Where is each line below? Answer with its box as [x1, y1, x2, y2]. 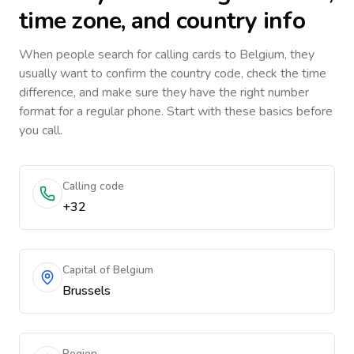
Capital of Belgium [62, 262, 153, 277]
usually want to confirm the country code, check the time [19, 65, 326, 82]
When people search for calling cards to [19, 46, 239, 63]
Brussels [62, 282, 111, 299]
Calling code [62, 179, 124, 194]
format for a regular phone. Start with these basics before [19, 103, 333, 120]
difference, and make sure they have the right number [19, 84, 309, 101]
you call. [19, 122, 62, 139]
